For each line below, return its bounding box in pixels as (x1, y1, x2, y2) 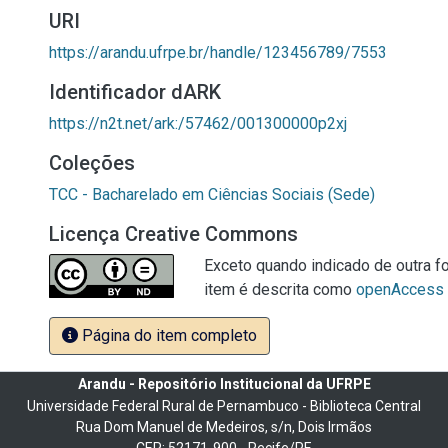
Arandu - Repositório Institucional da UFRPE (77, 376, 371, 392)
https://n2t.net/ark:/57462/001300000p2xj (49, 114, 347, 133)
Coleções (49, 151, 135, 175)
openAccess (356, 280, 444, 299)
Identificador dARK (49, 80, 221, 104)
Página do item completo (78, 326, 257, 345)
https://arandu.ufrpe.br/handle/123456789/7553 (49, 43, 387, 62)
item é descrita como (204, 280, 356, 299)
